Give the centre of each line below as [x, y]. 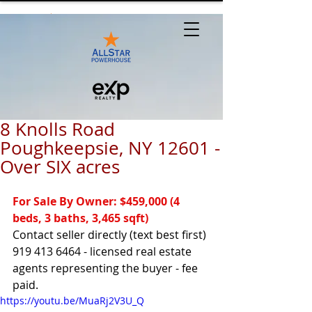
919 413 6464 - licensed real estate [103, 251]
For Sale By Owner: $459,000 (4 [97, 201]
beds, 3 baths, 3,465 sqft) [80, 218]
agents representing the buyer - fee [107, 268]
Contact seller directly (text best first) [111, 235]
